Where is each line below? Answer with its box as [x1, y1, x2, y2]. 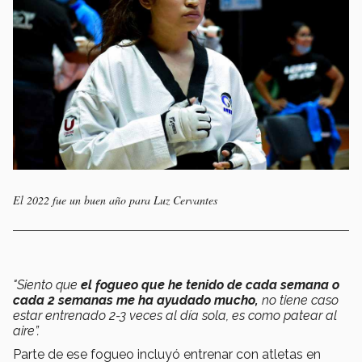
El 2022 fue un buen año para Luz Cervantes [13, 192, 217, 208]
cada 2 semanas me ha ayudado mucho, [13, 293, 259, 309]
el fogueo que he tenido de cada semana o [81, 277, 339, 293]
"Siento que [13, 277, 81, 293]
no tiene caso [259, 293, 339, 309]
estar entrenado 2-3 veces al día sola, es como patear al [13, 308, 337, 324]
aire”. [13, 323, 40, 339]
